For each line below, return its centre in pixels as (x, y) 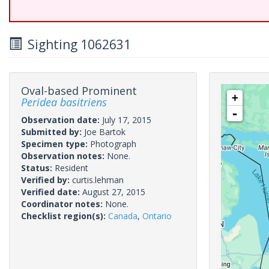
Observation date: (62, 120)
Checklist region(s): (65, 216)
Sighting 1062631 (76, 44)
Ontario (157, 216)
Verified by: (47, 180)
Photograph (113, 144)
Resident (71, 168)
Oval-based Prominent (79, 91)
